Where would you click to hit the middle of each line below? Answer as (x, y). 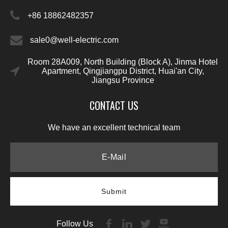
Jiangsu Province (123, 80)
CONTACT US (114, 105)
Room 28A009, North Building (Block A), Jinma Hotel (123, 62)
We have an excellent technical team (114, 127)
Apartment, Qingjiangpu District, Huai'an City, (123, 71)
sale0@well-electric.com (74, 40)
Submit (114, 191)
